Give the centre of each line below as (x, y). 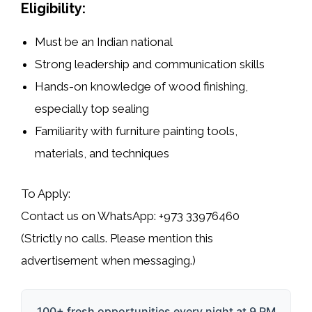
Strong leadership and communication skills (150, 64)
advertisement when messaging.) (108, 260)
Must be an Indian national (104, 42)
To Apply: (46, 193)
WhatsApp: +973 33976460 (169, 216)
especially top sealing (92, 109)
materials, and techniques (102, 154)
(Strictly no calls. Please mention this (117, 238)
